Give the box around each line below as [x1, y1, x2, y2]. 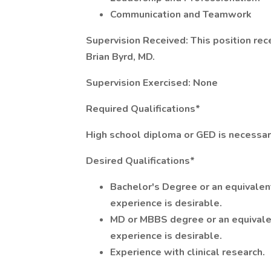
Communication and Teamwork [110, 8, 252, 21]
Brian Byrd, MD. [86, 50, 155, 64]
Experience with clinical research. [110, 246, 265, 259]
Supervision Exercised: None [86, 76, 218, 90]
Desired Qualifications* [86, 154, 195, 168]
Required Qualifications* [86, 102, 200, 116]
